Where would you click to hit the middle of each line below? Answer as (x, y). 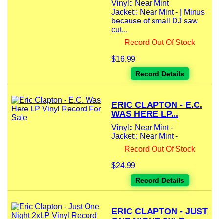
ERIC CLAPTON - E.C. (157, 105)
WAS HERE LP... (145, 114)
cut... (120, 30)
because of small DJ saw (155, 21)
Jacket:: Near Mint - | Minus (158, 12)
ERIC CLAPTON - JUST (160, 211)
